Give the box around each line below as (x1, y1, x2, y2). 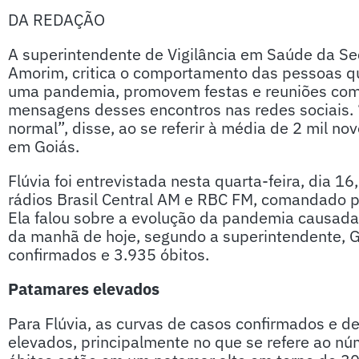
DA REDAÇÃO (8, 9, 105, 30)
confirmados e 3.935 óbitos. (8, 244, 209, 265)
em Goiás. (8, 135, 79, 157)
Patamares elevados (8, 278, 159, 300)
